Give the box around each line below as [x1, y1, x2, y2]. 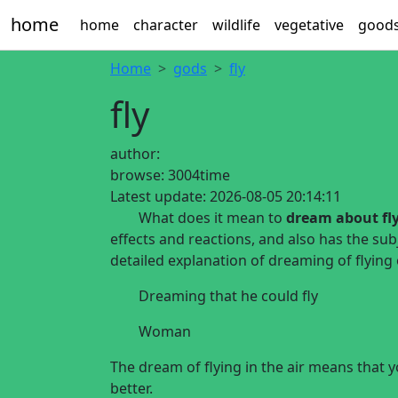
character [133, 15, 198, 35]
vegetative [275, 15, 344, 35]
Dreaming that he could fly [139, 286, 318, 306]
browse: [110, 165, 164, 185]
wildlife [212, 15, 260, 35]
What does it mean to [110, 208, 286, 227]
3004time [168, 165, 230, 185]
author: [110, 144, 160, 163]
